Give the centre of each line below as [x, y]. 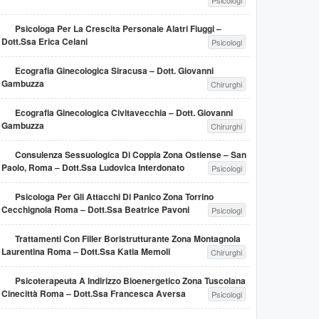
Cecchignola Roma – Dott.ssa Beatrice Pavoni [95, 209]
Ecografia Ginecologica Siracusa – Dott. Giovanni [114, 70]
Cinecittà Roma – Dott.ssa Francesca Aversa [94, 293]
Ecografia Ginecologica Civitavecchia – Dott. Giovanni [124, 113]
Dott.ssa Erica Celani [45, 41]
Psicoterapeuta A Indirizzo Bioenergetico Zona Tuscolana [130, 281]
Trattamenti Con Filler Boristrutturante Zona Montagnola [128, 239]
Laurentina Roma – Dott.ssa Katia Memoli [86, 251]
